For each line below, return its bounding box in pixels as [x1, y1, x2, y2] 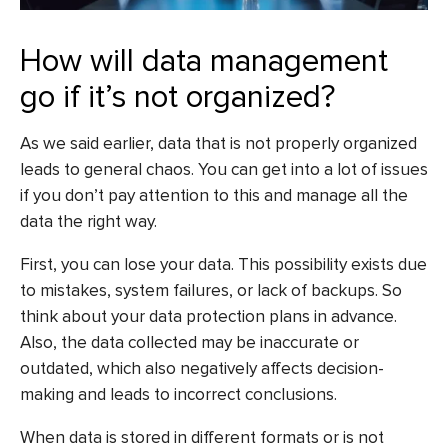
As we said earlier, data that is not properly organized [20, 133, 417, 155]
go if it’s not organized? [20, 77, 335, 116]
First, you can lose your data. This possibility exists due [20, 253, 427, 275]
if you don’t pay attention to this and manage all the [20, 185, 408, 207]
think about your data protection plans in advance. [20, 305, 397, 327]
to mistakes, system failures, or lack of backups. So [20, 279, 402, 301]
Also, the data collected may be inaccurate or [20, 331, 359, 353]
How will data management [20, 41, 388, 80]
